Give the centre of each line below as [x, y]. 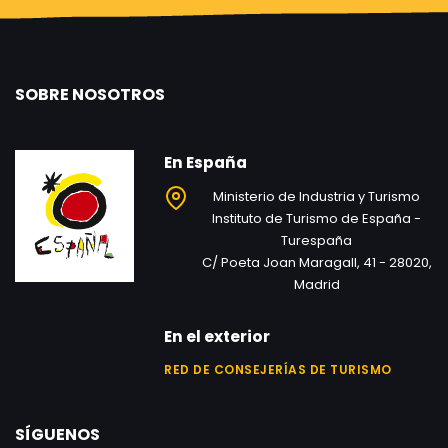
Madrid [316, 285]
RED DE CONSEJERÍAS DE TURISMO [278, 370]
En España [206, 163]
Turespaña [317, 241]
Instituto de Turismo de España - [317, 219]
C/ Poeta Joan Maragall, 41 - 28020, [316, 263]
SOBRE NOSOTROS [90, 95]
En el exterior [217, 337]
